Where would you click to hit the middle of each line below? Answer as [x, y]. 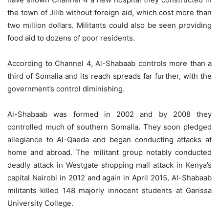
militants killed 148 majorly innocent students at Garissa [109, 191]
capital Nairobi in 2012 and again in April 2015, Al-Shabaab [109, 178]
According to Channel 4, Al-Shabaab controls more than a [109, 64]
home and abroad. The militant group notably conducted [109, 153]
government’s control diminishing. [66, 89]
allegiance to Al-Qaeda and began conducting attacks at [109, 140]
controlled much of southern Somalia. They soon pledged [109, 127]
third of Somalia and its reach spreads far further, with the [109, 76]
